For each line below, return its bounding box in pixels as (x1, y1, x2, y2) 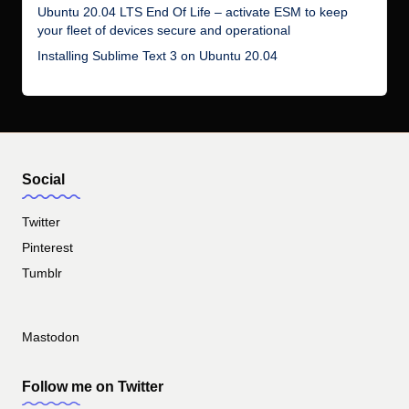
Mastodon (22, 330, 79, 344)
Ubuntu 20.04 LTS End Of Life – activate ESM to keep (37, 5, 348, 19)
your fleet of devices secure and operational (37, 23, 290, 37)
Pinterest (22, 240, 73, 255)
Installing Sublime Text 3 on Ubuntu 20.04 (37, 48, 278, 63)
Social (22, 172, 65, 188)
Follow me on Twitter (22, 378, 163, 394)
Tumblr (22, 266, 62, 280)
